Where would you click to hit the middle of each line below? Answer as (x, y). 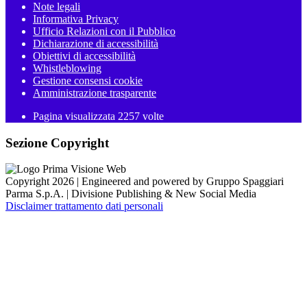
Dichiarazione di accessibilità (96, 44)
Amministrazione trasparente (95, 93)
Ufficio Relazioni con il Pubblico (104, 31)
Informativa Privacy (76, 19)
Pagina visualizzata (75, 116)
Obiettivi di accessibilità (84, 56)
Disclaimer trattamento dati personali (84, 206)
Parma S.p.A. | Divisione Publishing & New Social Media (131, 194)
